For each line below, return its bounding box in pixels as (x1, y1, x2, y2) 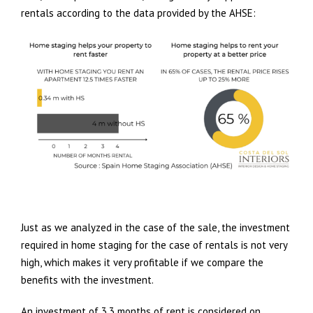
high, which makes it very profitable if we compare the (21, 255, 263, 269)
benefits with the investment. (21, 272, 154, 286)
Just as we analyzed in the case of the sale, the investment (21, 220, 290, 234)
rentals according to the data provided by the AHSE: (21, 6, 256, 20)
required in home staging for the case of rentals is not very (21, 238, 287, 252)
